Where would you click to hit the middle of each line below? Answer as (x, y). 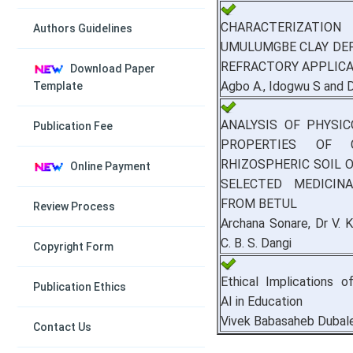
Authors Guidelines (83, 28)
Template (58, 86)
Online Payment (110, 166)
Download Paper (112, 69)
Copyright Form (73, 247)
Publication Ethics (80, 287)
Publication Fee (73, 126)
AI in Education (262, 301)
